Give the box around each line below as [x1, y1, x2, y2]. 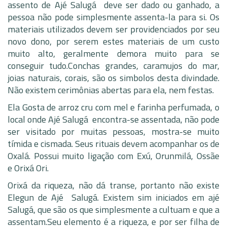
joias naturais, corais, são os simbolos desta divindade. [8, 71, 219, 85]
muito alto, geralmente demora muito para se [8, 47, 219, 60]
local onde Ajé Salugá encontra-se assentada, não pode [8, 112, 219, 126]
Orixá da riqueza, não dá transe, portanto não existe [8, 178, 219, 192]
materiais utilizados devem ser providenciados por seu [8, 22, 219, 36]
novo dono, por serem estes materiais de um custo [8, 34, 219, 48]
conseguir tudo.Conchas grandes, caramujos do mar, [8, 59, 219, 72]
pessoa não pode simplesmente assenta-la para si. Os [8, 10, 219, 24]
